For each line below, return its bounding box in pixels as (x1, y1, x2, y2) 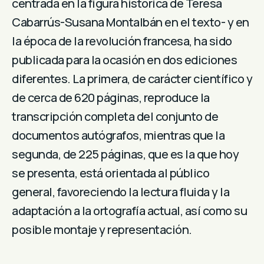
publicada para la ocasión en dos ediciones (12, 51, 237, 68)
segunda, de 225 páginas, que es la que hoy (12, 146, 239, 162)
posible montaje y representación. (12, 221, 192, 237)
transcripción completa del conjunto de (12, 108, 218, 124)
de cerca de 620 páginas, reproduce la (12, 89, 210, 105)
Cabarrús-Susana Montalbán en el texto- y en (12, 14, 249, 30)
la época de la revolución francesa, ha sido (12, 32, 232, 49)
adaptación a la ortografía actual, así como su (12, 202, 247, 219)
